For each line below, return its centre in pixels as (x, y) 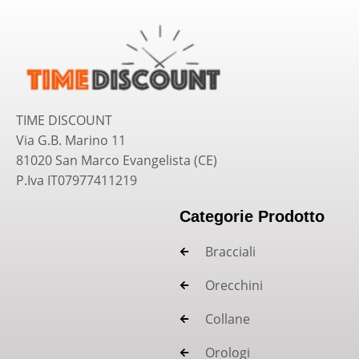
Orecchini (234, 285)
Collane (228, 319)
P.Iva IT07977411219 (77, 180)
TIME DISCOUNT (64, 120)
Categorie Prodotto (252, 216)
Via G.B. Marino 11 (71, 140)
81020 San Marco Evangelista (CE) (117, 160)
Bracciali (230, 251)
